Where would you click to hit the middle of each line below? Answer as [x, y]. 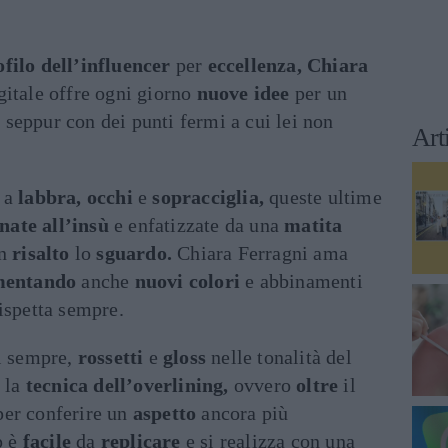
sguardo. [134, 253]
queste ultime [323, 197]
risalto [41, 253]
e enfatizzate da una [196, 225]
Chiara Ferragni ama [260, 253]
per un [318, 93]
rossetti [110, 357]
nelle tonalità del [279, 357]
